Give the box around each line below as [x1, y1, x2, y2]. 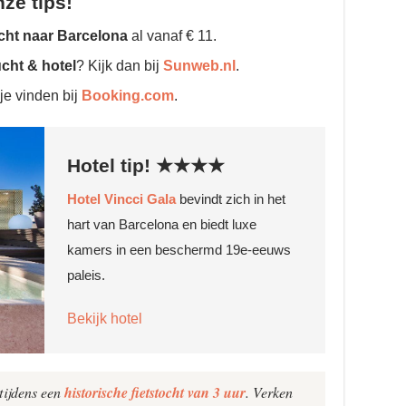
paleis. [66, 266, 109, 283]
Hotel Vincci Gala [66, 190, 176, 207]
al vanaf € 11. [128, 28, 217, 44]
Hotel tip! [66, 154, 156, 176]
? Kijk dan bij [76, 58, 163, 74]
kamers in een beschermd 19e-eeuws [66, 241, 291, 257]
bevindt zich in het [175, 190, 285, 207]
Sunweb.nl [163, 58, 236, 74]
